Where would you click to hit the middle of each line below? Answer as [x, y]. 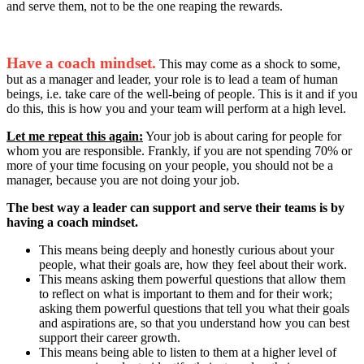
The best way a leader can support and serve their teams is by [175, 207]
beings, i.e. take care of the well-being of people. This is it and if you [182, 93]
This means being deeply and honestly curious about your [186, 249]
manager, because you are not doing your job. [123, 180]
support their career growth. [110, 337]
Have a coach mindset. [81, 63]
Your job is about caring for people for [242, 136]
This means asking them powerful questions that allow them [192, 279]
